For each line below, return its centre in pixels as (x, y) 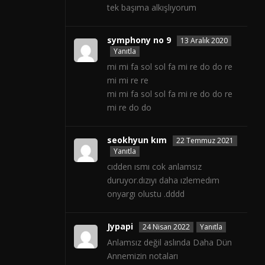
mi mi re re (128, 80)
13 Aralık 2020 (204, 41)
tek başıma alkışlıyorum (152, 8)
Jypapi (120, 227)
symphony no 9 (139, 40)
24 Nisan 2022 (166, 227)
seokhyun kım (137, 140)
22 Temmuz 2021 (205, 141)
